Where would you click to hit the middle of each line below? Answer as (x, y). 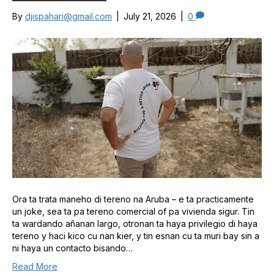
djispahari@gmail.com (68, 16)
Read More (35, 267)
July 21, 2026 (150, 16)
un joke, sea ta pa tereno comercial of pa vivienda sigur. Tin (133, 212)
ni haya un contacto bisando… (72, 248)
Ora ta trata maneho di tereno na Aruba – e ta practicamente (133, 199)
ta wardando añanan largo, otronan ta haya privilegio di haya (135, 224)
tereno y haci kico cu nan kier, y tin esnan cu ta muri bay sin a (136, 236)
